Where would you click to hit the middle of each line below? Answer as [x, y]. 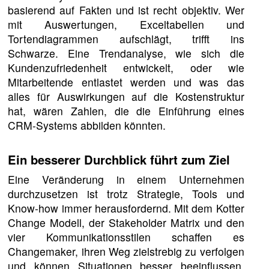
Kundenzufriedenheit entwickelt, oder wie [126, 67]
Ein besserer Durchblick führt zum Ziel [119, 159]
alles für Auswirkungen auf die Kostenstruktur [126, 96]
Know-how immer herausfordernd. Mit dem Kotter [126, 208]
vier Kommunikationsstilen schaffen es [126, 237]
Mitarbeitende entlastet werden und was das [126, 82]
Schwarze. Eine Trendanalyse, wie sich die [126, 53]
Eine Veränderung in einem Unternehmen [126, 179]
